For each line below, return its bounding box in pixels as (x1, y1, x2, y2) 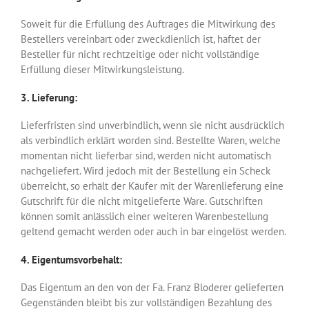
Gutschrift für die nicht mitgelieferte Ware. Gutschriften (21, 194, 263, 208)
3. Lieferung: (21, 90, 77, 104)
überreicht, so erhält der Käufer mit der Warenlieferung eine (21, 179, 283, 192)
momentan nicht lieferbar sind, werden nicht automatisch (21, 148, 271, 162)
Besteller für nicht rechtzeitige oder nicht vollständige (21, 47, 259, 61)
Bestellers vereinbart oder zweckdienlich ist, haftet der (21, 32, 261, 46)
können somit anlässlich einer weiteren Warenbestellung (21, 209, 268, 223)
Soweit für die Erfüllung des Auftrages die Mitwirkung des (21, 17, 275, 30)
